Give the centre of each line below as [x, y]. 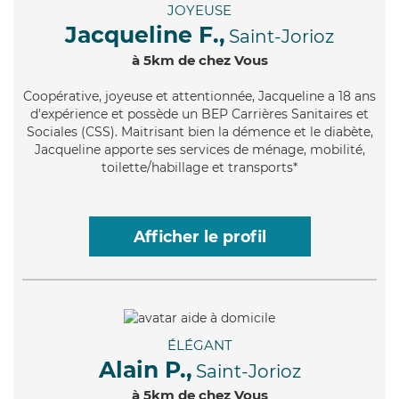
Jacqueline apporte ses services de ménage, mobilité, [199, 150]
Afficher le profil [199, 237]
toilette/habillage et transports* [199, 168]
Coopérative [61, 97]
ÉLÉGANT [199, 345]
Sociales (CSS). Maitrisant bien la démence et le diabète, [199, 132]
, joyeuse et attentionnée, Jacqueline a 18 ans [237, 97]
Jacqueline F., [145, 35]
